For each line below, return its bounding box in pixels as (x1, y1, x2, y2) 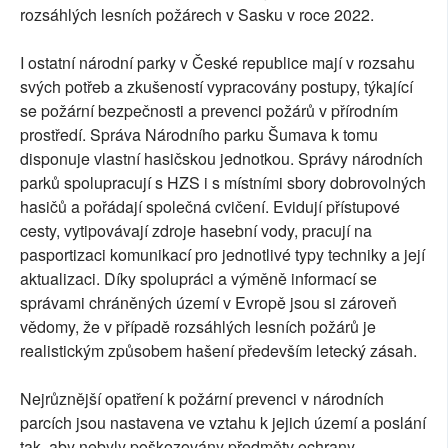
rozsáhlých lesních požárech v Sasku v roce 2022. (20, 2, 374, 26)
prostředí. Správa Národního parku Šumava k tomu (20, 122, 378, 146)
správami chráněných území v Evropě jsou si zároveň (20, 290, 397, 314)
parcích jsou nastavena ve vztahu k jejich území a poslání (20, 410, 426, 434)
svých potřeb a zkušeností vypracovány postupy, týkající (20, 74, 413, 98)
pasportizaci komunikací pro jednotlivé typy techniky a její (20, 242, 425, 266)
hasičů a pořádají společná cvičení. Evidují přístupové (20, 194, 400, 218)
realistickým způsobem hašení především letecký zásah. (20, 338, 417, 362)
